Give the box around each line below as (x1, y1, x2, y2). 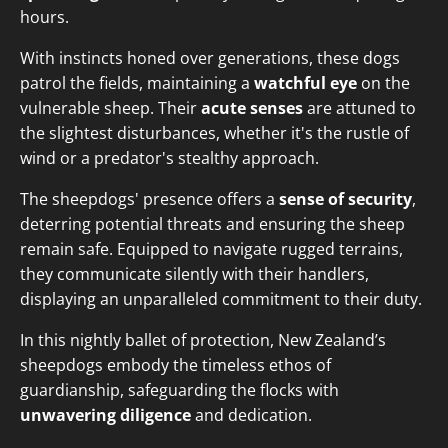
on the (357, 72, 410, 95)
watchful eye (254, 72, 357, 95)
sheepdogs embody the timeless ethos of (20, 354, 331, 377)
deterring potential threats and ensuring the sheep (20, 213, 405, 236)
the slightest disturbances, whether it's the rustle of (20, 122, 409, 145)
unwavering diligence (20, 404, 191, 427)
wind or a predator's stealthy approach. (20, 147, 319, 170)
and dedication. (191, 404, 312, 427)
